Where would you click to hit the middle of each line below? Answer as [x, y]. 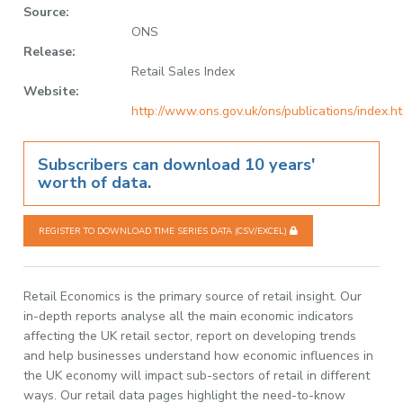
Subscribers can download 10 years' [177, 165]
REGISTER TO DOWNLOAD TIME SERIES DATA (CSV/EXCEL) [165, 231]
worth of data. [95, 183]
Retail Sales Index [184, 72]
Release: [50, 52]
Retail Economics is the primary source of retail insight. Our [193, 296]
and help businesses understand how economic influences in [199, 356]
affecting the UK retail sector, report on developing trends [190, 336]
